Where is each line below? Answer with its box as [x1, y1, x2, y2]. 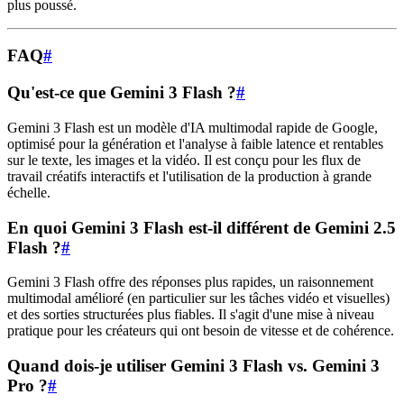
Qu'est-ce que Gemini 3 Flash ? [7, 83, 236, 103]
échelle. [7, 184, 50, 200]
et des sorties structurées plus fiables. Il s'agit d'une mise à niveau [7, 307, 374, 323]
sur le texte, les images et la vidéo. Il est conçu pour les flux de [7, 151, 361, 168]
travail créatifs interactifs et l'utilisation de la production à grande [7, 168, 372, 184]
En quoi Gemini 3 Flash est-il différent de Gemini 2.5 [7, 217, 396, 237]
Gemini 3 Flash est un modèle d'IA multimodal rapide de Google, [7, 119, 378, 135]
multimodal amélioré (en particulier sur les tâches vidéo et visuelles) [7, 290, 390, 307]
